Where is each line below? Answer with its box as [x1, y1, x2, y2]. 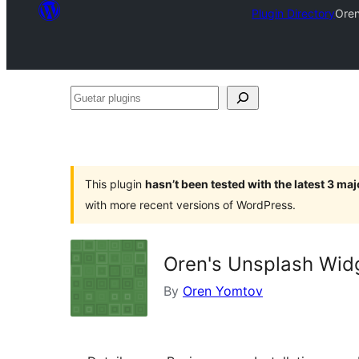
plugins [70, 113, 113, 129]
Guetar [70, 89, 111, 105]
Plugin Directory [252, 6, 336, 20]
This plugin [85, 177, 145, 191]
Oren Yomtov [183, 283, 263, 299]
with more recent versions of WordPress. [85, 198, 296, 212]
